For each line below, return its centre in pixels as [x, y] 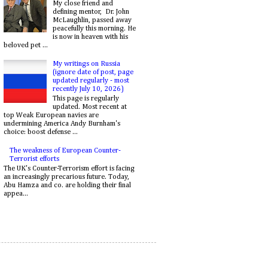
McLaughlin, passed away [92, 20]
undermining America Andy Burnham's [62, 124]
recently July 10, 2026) [88, 89]
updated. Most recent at [89, 107]
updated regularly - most [91, 80]
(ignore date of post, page [93, 72]
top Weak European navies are [51, 115]
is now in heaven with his [90, 37]
